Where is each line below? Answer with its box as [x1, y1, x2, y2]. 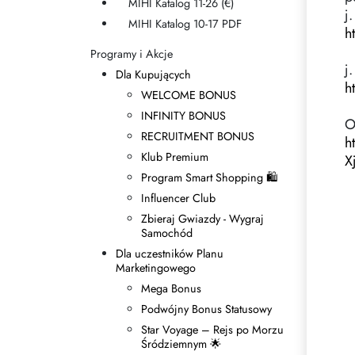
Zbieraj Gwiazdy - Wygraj [141, 211, 264, 227]
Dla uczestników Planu [116, 246, 223, 261]
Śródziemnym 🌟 [141, 336, 221, 352]
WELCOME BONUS [141, 87, 236, 103]
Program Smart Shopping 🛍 [141, 170, 277, 185]
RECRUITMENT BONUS [141, 128, 254, 144]
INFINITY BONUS [141, 108, 226, 124]
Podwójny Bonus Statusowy [141, 301, 272, 317]
